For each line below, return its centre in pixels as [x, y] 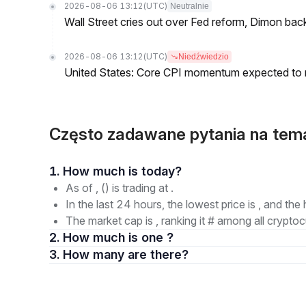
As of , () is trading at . [120, 188]
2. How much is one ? [118, 237]
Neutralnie [190, 6]
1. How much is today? [162, 171]
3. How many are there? [158, 254]
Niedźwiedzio [204, 57]
